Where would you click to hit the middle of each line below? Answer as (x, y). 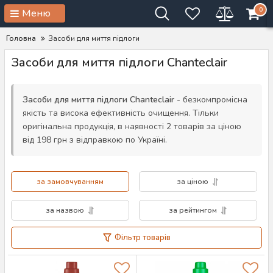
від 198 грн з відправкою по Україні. (95, 140)
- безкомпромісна (211, 100)
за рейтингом (193, 210)
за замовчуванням (70, 182)
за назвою (65, 210)
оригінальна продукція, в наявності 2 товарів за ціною (132, 126)
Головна (21, 38)
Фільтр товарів (142, 238)
